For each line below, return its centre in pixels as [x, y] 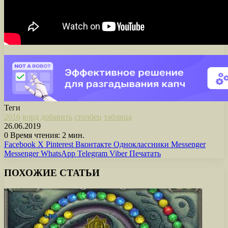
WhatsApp [58, 153]
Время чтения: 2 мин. [46, 135]
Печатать [145, 153]
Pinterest [60, 144]
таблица [118, 117]
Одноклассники [141, 144]
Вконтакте [93, 144]
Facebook [20, 144]
